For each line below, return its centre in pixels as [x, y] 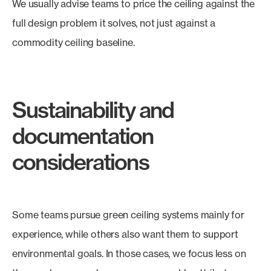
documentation [83, 136]
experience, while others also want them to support [125, 234]
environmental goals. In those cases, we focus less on [129, 253]
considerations [80, 162]
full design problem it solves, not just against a [114, 23]
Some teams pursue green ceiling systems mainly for [128, 215]
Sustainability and [93, 110]
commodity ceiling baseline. [73, 42]
